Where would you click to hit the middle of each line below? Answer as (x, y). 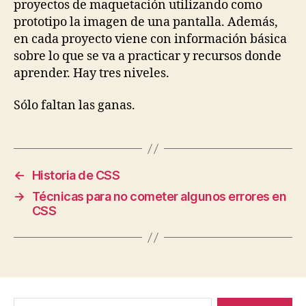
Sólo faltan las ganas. (74, 106)
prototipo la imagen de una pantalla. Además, (146, 22)
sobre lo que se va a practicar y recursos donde (148, 56)
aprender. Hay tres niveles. (92, 73)
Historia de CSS (76, 175)
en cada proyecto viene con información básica (150, 39)
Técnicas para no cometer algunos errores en (159, 196)
